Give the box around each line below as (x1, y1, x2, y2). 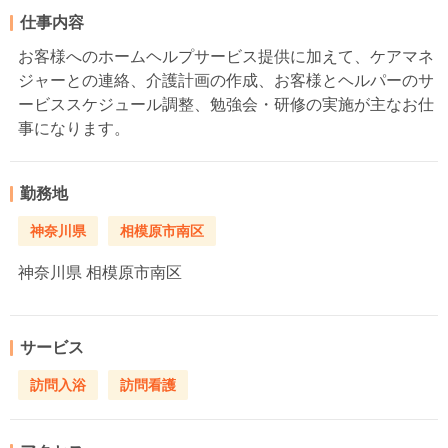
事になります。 (18, 119, 130, 137)
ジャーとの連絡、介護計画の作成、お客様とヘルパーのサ (18, 71, 434, 89)
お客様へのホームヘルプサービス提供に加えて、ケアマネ (18, 47, 434, 65)
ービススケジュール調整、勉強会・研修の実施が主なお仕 (18, 95, 434, 113)
